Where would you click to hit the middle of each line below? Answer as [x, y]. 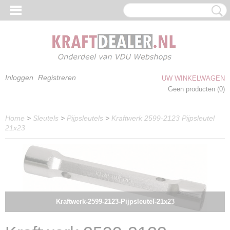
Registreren [57, 78]
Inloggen [19, 78]
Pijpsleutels [85, 118]
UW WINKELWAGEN [193, 78]
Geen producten [193, 89]
